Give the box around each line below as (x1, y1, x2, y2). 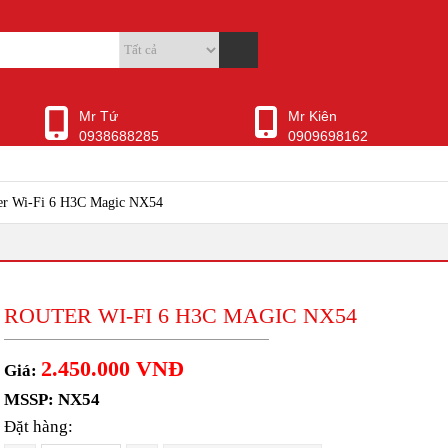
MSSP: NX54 (4, 390, 100, 409)
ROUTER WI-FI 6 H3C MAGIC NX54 (4, 303, 357, 328)
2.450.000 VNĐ (41, 356, 184, 381)
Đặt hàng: (4, 417, 73, 436)
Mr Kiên (287, 108, 337, 124)
